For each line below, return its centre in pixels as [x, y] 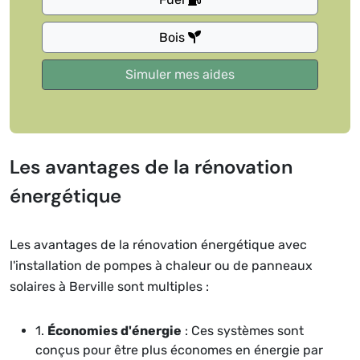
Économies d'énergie [115, 331]
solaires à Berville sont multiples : [109, 286]
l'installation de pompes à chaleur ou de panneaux [161, 266]
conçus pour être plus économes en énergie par [179, 350]
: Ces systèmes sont [243, 331]
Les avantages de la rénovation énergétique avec [158, 245]
